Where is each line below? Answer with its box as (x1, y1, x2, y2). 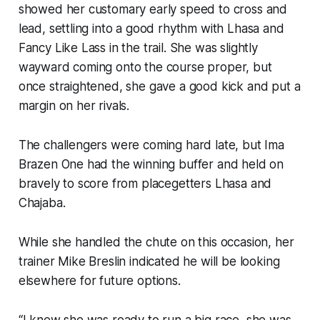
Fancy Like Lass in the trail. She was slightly (18, 40, 258, 55)
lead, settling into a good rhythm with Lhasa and (18, 21, 284, 36)
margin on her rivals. (18, 98, 130, 113)
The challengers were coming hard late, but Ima (18, 137, 284, 152)
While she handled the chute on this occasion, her (18, 234, 294, 249)
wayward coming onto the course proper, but (18, 59, 272, 74)
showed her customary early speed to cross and (18, 1, 288, 16)
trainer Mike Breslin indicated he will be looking (18, 254, 280, 269)
